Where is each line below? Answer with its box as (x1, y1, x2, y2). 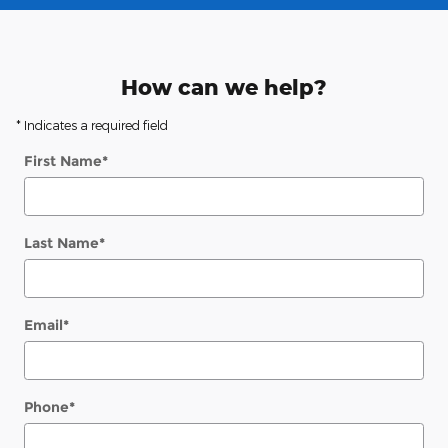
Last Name (24, 233, 99, 252)
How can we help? (121, 73, 327, 100)
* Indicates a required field (16, 117, 168, 132)
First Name (24, 151, 102, 170)
